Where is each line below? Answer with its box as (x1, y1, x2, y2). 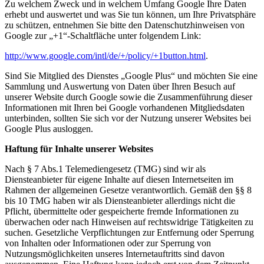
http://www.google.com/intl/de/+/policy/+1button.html (5, 50, 206, 61)
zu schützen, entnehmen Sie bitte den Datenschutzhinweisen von (5, 19, 245, 30)
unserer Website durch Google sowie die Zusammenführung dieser (5, 91, 252, 102)
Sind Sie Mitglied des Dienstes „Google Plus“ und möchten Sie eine (5, 70, 258, 81)
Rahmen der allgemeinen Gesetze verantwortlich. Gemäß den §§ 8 (5, 184, 252, 195)
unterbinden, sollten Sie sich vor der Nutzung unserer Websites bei (5, 113, 251, 123)
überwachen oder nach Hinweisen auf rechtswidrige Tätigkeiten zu (5, 216, 253, 227)
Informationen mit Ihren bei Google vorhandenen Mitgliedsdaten (5, 102, 245, 113)
